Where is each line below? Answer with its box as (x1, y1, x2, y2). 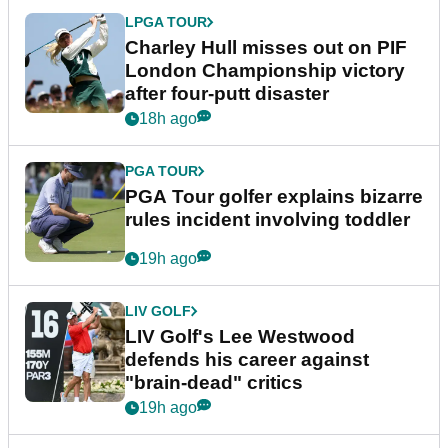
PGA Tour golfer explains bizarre (125, 186, 423, 208)
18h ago (139, 110, 197, 128)
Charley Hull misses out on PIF (125, 37, 407, 59)
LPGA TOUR (125, 14, 207, 31)
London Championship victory (125, 60, 405, 82)
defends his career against (125, 349, 369, 371)
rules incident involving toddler (125, 209, 410, 231)
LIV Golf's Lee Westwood (125, 326, 355, 348)
